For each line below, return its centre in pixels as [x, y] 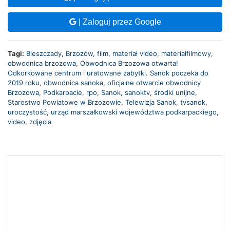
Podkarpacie [63, 93]
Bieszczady [44, 54]
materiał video [135, 54]
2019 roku [24, 83]
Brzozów [79, 54]
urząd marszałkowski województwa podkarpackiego [134, 112]
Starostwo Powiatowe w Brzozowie [64, 102]
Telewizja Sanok [151, 102]
